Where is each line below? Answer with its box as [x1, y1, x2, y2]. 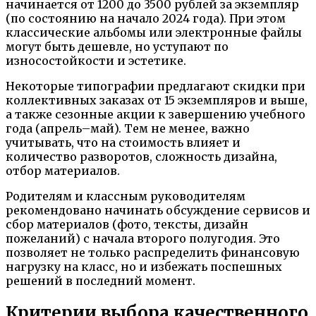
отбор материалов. [6, 164, 120, 178]
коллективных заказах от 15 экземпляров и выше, [6, 93, 308, 108]
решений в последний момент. [6, 274, 195, 288]
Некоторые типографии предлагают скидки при [6, 79, 305, 94]
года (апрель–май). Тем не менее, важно [6, 121, 250, 136]
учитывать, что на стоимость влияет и [6, 135, 241, 150]
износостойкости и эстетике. [6, 54, 186, 68]
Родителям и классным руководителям [6, 189, 245, 204]
